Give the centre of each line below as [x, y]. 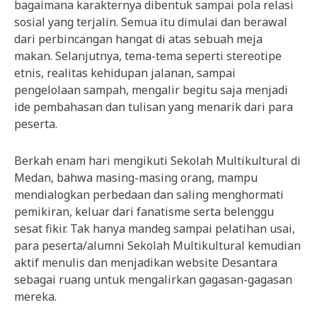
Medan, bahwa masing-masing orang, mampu [136, 177]
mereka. [35, 296]
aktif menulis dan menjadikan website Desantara [146, 262]
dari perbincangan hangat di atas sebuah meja [138, 39]
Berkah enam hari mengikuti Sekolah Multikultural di [157, 160]
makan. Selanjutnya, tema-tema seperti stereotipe [148, 56]
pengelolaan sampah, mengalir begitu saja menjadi [151, 90]
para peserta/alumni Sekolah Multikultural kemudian [157, 245]
